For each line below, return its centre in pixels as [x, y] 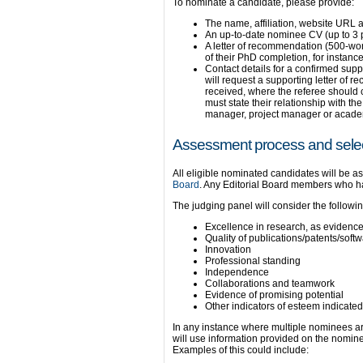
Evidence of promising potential [274, 295]
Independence [237, 272]
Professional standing [253, 261]
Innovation [228, 250]
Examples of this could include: [241, 350]
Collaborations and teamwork [270, 284]
